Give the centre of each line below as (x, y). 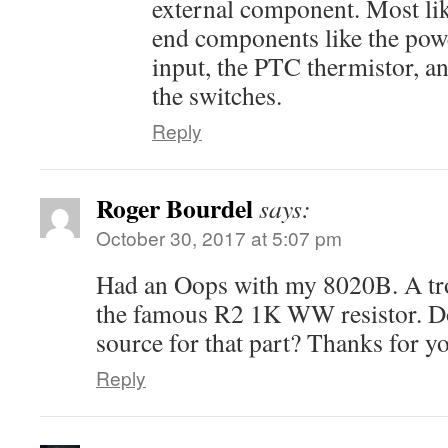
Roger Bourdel (174, 208)
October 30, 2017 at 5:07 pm (219, 237)
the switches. (217, 95)
